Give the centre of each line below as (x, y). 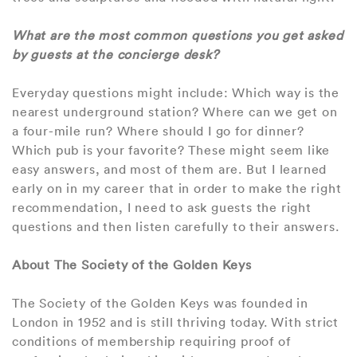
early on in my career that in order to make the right (177, 188)
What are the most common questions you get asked (178, 35)
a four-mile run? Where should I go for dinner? (158, 130)
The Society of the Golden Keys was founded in (160, 302)
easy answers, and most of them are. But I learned (170, 169)
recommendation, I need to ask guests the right (162, 207)
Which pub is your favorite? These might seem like (171, 149)
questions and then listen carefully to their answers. (176, 226)
